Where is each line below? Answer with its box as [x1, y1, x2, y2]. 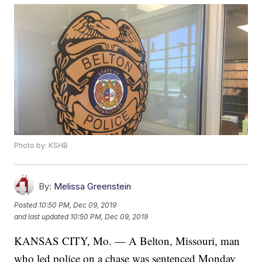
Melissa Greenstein [54, 181, 132, 192]
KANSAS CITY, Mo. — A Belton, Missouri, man [14, 233, 240, 249]
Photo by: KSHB [14, 141, 68, 150]
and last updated [14, 212, 69, 221]
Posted [14, 200, 39, 209]
